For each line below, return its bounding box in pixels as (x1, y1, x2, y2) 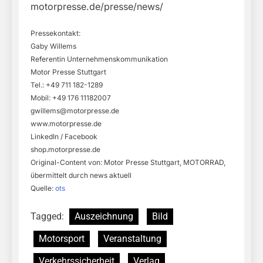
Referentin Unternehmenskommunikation (31, 55, 168, 64)
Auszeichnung (75, 211, 133, 222)
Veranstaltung (103, 233, 161, 245)
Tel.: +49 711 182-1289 (31, 80, 103, 90)
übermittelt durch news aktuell (31, 171, 131, 180)
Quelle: (31, 184, 55, 193)
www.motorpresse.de (31, 119, 102, 129)
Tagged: (31, 211, 66, 222)
